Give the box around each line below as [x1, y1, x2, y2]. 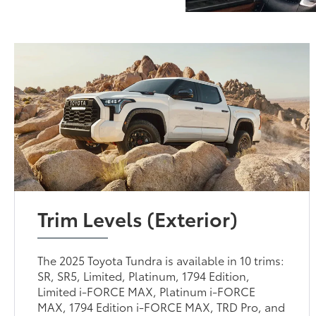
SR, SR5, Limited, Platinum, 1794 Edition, [37, 267, 250, 284]
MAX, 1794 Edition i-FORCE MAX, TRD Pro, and [37, 298, 286, 315]
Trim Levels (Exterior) [37, 203, 238, 232]
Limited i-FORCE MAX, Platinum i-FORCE [37, 282, 256, 299]
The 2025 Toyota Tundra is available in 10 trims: [37, 251, 285, 268]
